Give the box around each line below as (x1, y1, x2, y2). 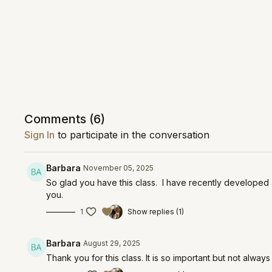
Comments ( (24, 112, 94, 126)
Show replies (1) (127, 207, 185, 216)
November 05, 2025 (83, 163, 154, 172)
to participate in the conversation (55, 129, 210, 141)
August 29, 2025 (83, 239, 141, 248)
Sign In (24, 129, 55, 141)
